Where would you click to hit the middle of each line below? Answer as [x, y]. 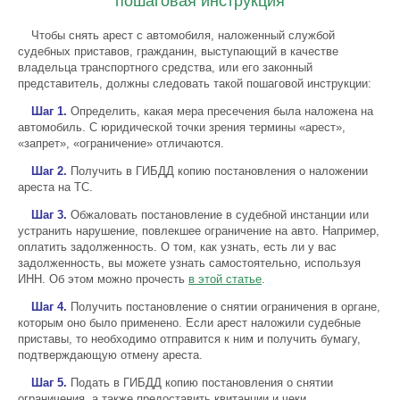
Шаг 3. [49, 215]
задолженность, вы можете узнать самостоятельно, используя [189, 263]
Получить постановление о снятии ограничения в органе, [224, 307]
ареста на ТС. [55, 187]
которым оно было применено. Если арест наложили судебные [189, 323]
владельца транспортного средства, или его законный [165, 67]
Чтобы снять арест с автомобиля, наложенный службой [183, 35]
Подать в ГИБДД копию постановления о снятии [200, 383]
